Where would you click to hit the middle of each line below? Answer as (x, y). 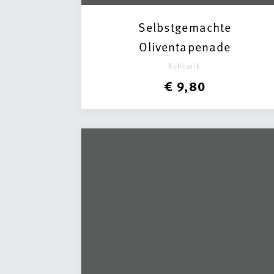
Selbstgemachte (185, 27)
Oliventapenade (185, 46)
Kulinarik (185, 65)
